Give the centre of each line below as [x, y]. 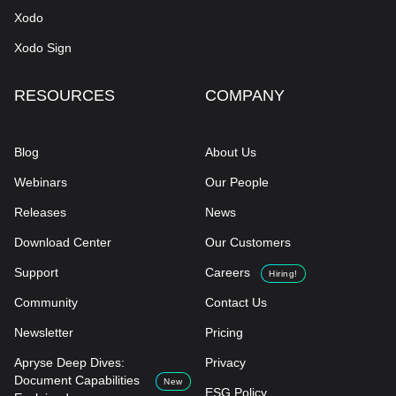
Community [46, 303]
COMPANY [245, 96]
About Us [231, 152]
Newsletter [44, 333]
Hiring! [283, 273]
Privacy [225, 363]
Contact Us [236, 303]
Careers [228, 273]
